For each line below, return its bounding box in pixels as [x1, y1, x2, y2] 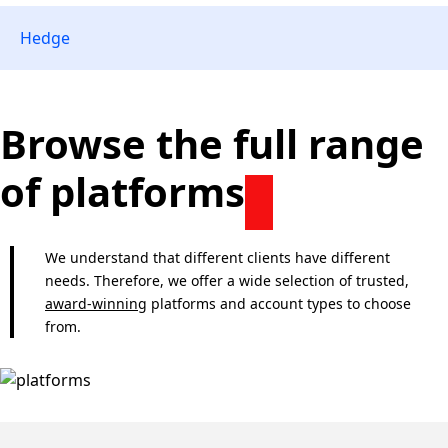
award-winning [45, 294, 147, 313]
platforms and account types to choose [147, 294, 411, 313]
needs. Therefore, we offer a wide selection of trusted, [45, 271, 409, 290]
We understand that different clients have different [45, 248, 390, 267]
